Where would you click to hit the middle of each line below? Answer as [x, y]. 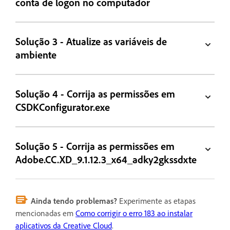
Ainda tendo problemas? [74, 200]
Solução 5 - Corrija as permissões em [95, 146]
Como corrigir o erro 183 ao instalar [134, 213]
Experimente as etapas [156, 200]
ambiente [36, 54]
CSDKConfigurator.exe [63, 107]
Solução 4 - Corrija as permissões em [95, 93]
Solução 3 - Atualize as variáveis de [91, 41]
